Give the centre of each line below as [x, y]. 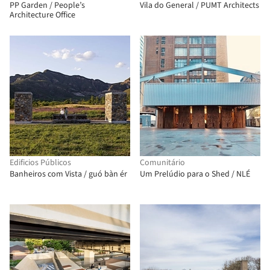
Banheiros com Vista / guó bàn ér [68, 174]
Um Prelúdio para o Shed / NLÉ [195, 174]
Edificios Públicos [40, 163]
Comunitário [162, 163]
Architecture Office [42, 15]
